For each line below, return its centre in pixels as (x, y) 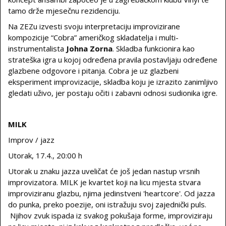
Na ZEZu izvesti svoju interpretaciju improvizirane (94, 26)
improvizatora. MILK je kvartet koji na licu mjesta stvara (104, 182)
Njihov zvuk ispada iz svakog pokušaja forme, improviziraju (110, 215)
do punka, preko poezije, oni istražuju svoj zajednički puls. (107, 204)
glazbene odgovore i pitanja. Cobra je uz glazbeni (93, 71)
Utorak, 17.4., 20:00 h (45, 155)
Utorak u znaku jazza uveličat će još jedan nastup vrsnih (104, 171)
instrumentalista (37, 48)
